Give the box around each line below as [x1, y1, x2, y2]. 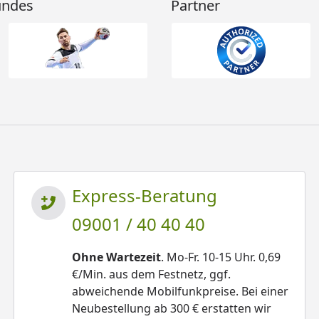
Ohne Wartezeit [72, 249, 162, 265]
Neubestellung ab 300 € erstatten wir [72, 300, 272, 316]
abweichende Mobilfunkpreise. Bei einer [72, 283, 289, 299]
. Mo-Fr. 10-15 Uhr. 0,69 [161, 249, 281, 265]
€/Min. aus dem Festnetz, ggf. [72, 266, 231, 282]
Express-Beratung [72, 184, 218, 207]
